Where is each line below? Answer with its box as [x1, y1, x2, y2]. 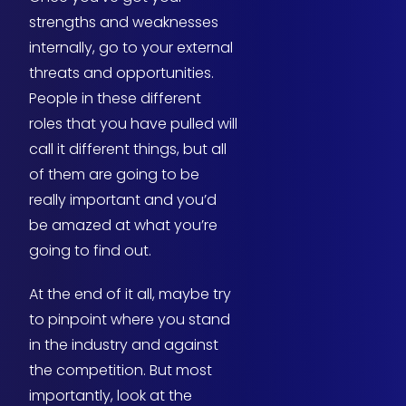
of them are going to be [29, 164, 199, 186]
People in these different [29, 88, 201, 110]
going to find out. [29, 240, 151, 262]
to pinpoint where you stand [29, 309, 230, 331]
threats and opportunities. [29, 63, 214, 84]
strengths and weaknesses [29, 12, 218, 34]
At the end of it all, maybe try [29, 284, 231, 305]
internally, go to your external [29, 37, 233, 59]
